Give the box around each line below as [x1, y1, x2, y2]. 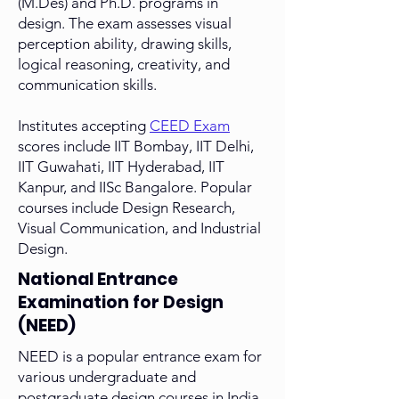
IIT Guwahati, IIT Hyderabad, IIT [18, 158, 224, 176]
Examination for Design [18, 290, 224, 315]
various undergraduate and [18, 368, 196, 387]
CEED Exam [150, 117, 230, 135]
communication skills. [18, 76, 157, 94]
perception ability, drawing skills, [18, 35, 232, 53]
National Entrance [18, 267, 178, 292]
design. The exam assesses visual [18, 14, 232, 33]
